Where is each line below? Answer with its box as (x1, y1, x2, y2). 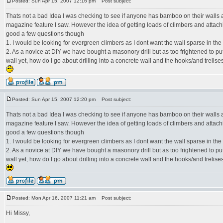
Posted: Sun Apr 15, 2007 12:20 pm (12, 97, 96, 102)
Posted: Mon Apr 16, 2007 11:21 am (12, 195, 96, 201)
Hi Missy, (6, 210, 30, 217)
